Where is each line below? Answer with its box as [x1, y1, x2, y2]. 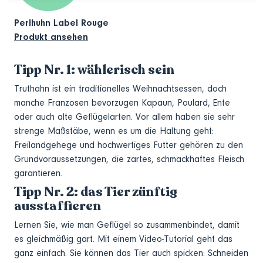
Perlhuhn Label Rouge [14, 17, 109, 28]
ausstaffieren [14, 197, 101, 214]
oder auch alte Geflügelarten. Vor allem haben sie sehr [14, 111, 235, 122]
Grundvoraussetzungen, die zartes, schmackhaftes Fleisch [14, 153, 244, 164]
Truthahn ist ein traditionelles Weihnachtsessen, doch [14, 83, 227, 94]
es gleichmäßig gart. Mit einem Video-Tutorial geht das [14, 233, 232, 244]
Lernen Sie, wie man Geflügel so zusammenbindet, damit [14, 219, 240, 230]
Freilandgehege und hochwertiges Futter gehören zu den [14, 139, 243, 150]
